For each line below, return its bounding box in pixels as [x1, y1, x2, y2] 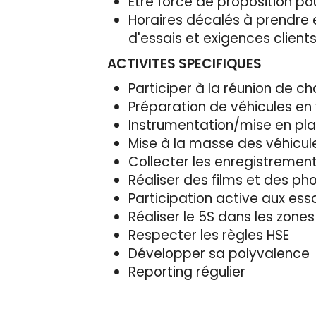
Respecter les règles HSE [128, 225, 289, 245]
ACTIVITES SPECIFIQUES [107, 54, 262, 73]
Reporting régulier [128, 262, 245, 281]
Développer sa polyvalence [128, 243, 310, 263]
